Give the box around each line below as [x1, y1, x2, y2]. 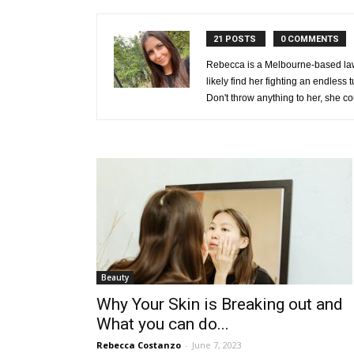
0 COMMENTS [281, 34, 339, 44]
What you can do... [96, 314, 229, 333]
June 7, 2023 [192, 339, 242, 351]
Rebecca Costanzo [96, 339, 181, 351]
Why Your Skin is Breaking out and [96, 295, 343, 314]
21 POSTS [213, 34, 258, 44]
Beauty [101, 272, 129, 283]
